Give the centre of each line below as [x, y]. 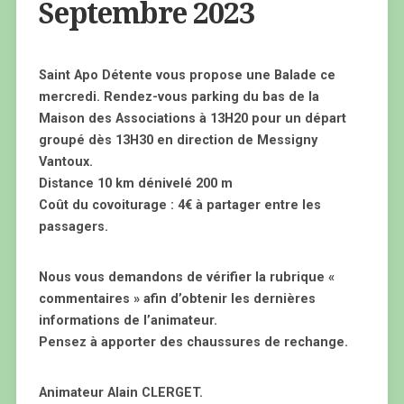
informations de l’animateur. [128, 321]
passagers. [73, 227]
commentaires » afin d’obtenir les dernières [177, 299]
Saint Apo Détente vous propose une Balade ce [187, 75]
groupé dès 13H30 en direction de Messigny [178, 140]
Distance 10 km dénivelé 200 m [135, 184]
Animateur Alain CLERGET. [120, 393]
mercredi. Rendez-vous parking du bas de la [179, 97]
